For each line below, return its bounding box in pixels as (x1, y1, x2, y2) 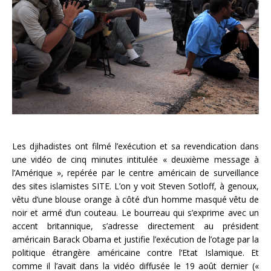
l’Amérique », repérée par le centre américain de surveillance (12, 166, 259, 178)
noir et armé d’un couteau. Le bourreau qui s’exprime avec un (12, 206, 259, 218)
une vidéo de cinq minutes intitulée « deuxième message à (12, 153, 259, 165)
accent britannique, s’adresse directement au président (12, 220, 259, 232)
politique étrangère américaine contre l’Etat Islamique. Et (12, 246, 259, 258)
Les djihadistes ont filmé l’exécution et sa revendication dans (12, 140, 259, 152)
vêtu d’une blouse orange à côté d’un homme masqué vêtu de (12, 193, 259, 205)
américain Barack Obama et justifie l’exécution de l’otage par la (12, 233, 259, 245)
